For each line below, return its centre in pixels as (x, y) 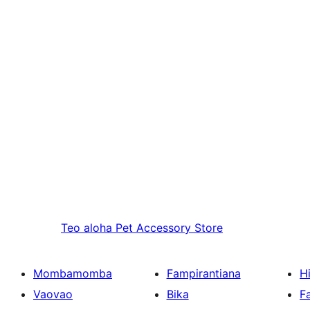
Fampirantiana (203, 274)
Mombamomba (73, 274)
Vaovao (53, 294)
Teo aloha (86, 228)
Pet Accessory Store (169, 228)
